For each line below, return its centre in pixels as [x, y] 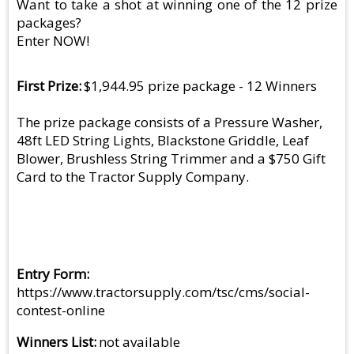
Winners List [55, 342]
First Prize [47, 86]
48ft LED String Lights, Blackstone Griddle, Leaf [163, 141]
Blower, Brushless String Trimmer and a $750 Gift [171, 159]
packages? [49, 23]
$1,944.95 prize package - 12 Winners [201, 86]
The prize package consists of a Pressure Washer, [169, 122]
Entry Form [51, 274]
